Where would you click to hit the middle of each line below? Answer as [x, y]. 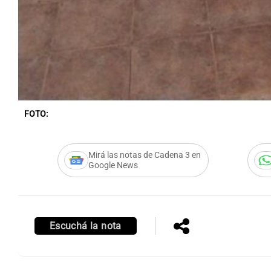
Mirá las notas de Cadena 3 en [144, 155]
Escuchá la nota [85, 226]
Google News [113, 165]
